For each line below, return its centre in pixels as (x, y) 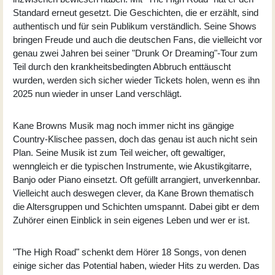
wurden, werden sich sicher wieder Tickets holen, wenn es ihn (136, 80)
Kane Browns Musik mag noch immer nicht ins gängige (123, 125)
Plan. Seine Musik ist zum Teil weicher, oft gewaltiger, (119, 152)
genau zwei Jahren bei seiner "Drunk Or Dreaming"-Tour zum (135, 53)
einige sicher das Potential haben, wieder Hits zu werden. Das (136, 265)
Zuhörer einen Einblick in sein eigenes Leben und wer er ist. (131, 220)
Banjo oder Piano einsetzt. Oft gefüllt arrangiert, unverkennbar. (137, 179)
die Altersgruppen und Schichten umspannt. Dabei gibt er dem (136, 206)
